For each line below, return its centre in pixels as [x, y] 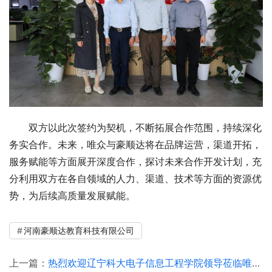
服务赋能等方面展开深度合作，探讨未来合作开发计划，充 [135, 162]
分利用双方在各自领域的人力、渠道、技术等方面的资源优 [135, 179]
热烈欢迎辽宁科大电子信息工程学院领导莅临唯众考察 [150, 263]
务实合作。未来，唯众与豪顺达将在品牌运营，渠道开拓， [135, 145]
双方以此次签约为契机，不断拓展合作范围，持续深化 [145, 128]
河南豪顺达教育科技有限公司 [79, 231]
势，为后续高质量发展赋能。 [72, 196]
